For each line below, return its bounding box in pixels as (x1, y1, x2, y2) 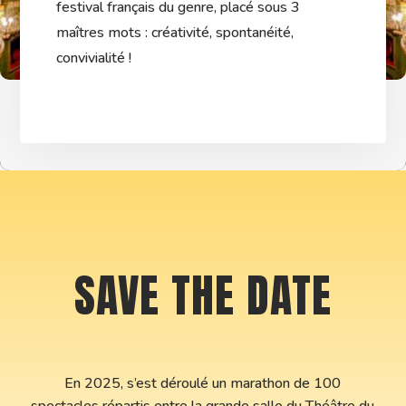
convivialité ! (56, 48, 132, 69)
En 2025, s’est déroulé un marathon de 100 (64, 373, 342, 394)
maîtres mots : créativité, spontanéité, (56, 23, 295, 43)
